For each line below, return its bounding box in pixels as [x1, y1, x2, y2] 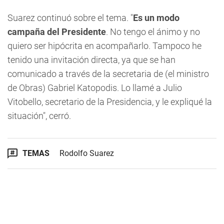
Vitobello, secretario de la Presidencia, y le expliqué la [7, 96, 212, 107]
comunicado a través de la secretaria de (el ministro [7, 68, 209, 79]
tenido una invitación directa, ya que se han [7, 54, 175, 65]
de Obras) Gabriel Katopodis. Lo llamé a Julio [7, 82, 182, 93]
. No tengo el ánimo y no [106, 26, 200, 37]
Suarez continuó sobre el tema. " [7, 12, 133, 23]
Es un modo [133, 12, 179, 23]
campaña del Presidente [7, 26, 106, 37]
